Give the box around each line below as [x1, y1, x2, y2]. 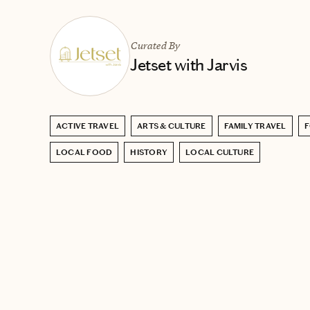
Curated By [130, 38, 180, 52]
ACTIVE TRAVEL [56, 120, 120, 131]
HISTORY [130, 147, 168, 157]
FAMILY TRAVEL [224, 120, 286, 131]
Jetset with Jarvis [130, 55, 248, 75]
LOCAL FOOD [56, 147, 113, 157]
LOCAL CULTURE [185, 147, 255, 157]
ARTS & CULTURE [137, 120, 206, 131]
